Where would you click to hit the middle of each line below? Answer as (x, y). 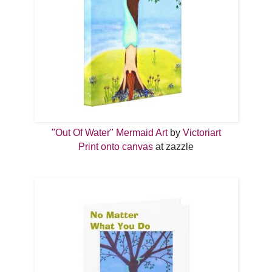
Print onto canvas (116, 146)
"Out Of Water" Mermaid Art (109, 132)
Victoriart (202, 132)
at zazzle (173, 146)
